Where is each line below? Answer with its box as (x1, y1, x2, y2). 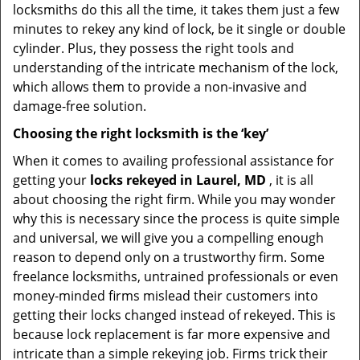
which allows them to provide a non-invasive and (13, 78, 307, 96)
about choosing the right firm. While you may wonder (13, 190, 336, 208)
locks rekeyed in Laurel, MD (90, 171, 266, 189)
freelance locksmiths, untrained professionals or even (13, 268, 338, 285)
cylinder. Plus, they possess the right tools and (13, 39, 294, 57)
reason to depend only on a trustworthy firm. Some (13, 248, 325, 266)
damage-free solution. (13, 97, 146, 115)
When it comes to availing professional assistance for (13, 152, 334, 170)
